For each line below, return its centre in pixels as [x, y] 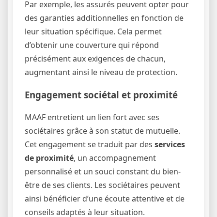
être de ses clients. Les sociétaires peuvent [102, 185]
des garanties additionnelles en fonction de [104, 18]
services [170, 144]
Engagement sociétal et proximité [101, 94]
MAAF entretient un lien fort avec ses [92, 117]
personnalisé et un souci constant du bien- [103, 171]
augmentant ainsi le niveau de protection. [101, 72]
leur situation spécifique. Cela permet [93, 31]
